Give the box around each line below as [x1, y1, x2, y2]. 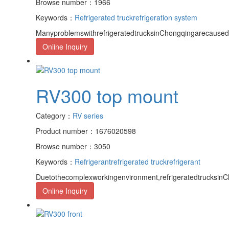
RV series [73, 110, 103, 121]
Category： [36, 110, 73, 121]
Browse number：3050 [36, 141, 110, 151]
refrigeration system [133, 12, 197, 23]
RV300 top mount [36, 82, 178, 108]
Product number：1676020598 [36, 125, 136, 136]
